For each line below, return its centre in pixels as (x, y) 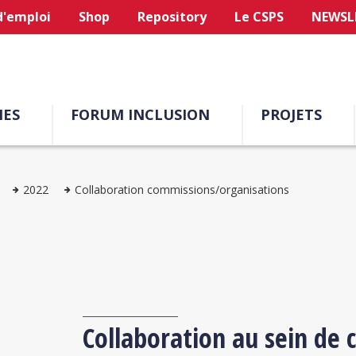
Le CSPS (259, 17)
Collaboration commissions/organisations (182, 190)
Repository (172, 17)
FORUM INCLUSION (140, 114)
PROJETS (291, 114)
